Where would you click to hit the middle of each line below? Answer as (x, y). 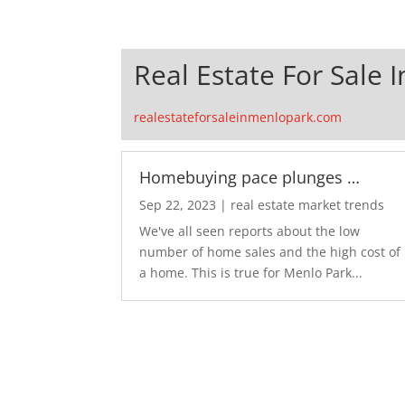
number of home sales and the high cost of (270, 251)
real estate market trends (308, 204)
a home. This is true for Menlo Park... (251, 272)
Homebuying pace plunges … (250, 177)
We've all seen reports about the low (250, 231)
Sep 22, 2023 (178, 204)
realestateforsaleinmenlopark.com (238, 117)
